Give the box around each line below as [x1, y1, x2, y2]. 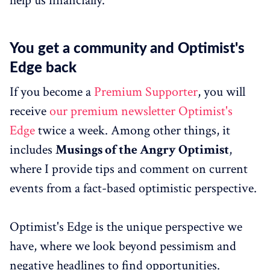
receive [10, 102, 49, 121]
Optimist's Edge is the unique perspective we [10, 218, 242, 236]
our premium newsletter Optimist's [49, 102, 233, 121]
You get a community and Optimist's [10, 42, 245, 57]
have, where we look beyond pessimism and [10, 237, 236, 256]
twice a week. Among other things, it [35, 122, 230, 140]
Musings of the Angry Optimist [55, 141, 229, 159]
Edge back [10, 61, 77, 76]
